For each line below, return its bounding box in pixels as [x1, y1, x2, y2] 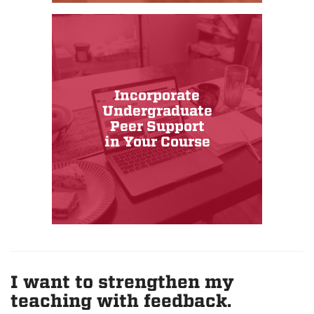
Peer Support [109, 118, 205, 135]
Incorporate [114, 88, 200, 104]
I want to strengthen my [11, 272, 234, 293]
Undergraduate [102, 103, 212, 120]
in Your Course [104, 134, 210, 151]
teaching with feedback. [11, 291, 231, 312]
